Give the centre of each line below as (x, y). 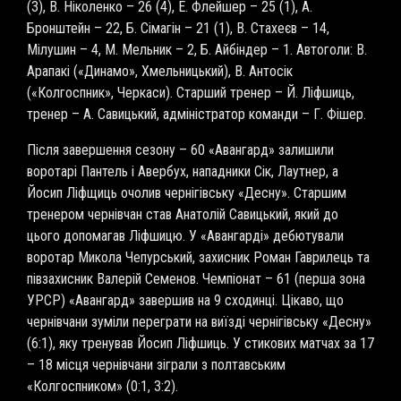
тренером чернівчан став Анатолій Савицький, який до (183, 214)
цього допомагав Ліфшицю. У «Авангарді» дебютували (185, 236)
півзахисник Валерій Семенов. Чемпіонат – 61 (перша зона (196, 279)
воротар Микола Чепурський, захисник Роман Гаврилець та (198, 257)
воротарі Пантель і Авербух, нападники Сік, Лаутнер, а (183, 171)
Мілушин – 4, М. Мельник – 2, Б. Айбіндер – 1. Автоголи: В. (197, 50)
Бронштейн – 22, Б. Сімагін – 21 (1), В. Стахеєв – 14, (178, 28)
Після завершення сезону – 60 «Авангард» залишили (180, 150)
